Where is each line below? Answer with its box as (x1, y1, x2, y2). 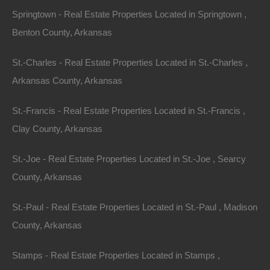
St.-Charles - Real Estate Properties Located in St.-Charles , (12, 57, 248, 67)
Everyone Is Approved (24, 223, 111, 234)
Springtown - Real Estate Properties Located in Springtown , (12, 9, 246, 19)
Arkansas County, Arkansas (12, 75, 122, 86)
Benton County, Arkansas (12, 27, 112, 37)
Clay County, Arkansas (12, 124, 102, 134)
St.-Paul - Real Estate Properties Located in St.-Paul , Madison (12, 202, 257, 212)
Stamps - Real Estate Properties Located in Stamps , (12, 250, 220, 260)
